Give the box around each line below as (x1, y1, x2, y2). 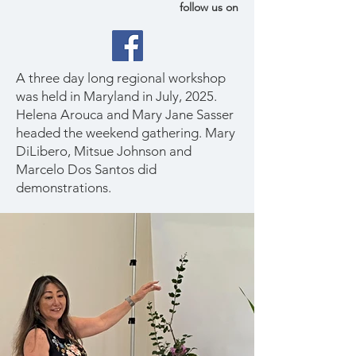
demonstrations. (16, 180, 114, 195)
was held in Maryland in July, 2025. (16, 88, 217, 104)
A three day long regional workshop (16, 70, 226, 86)
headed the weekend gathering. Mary (16, 125, 235, 141)
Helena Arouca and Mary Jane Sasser (16, 106, 234, 122)
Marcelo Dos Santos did (16, 161, 157, 177)
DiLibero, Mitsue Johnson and (16, 143, 192, 159)
